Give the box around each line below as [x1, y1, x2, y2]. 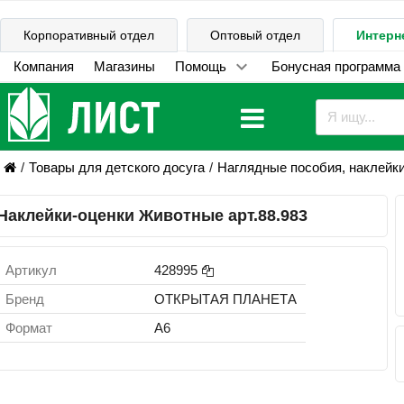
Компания [13, 59, 74, 74]
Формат [5, 320, 52, 335]
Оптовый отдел [210, 28, 300, 42]
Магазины [93, 59, 155, 74]
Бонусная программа [271, 59, 400, 74]
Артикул [5, 262, 57, 278]
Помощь [174, 59, 226, 74]
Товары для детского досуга [28, 160, 205, 175]
